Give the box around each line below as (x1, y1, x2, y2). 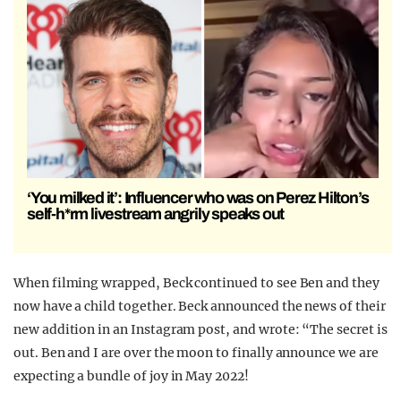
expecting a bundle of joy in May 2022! (13, 368, 249, 385)
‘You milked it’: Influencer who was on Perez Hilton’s (27, 189, 369, 208)
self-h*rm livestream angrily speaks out (27, 205, 285, 224)
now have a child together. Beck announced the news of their (13, 298, 386, 315)
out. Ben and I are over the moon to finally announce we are (13, 345, 379, 362)
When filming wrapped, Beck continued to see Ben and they (13, 275, 380, 292)
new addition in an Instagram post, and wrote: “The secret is (13, 321, 388, 338)
